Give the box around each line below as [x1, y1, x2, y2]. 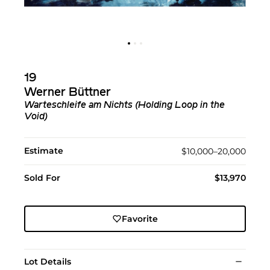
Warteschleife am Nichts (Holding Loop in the [24, 101, 225, 110]
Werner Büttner [24, 87, 111, 99]
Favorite [121, 213, 158, 224]
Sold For [24, 172, 60, 183]
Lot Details [24, 256, 71, 267]
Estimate [24, 145, 63, 156]
